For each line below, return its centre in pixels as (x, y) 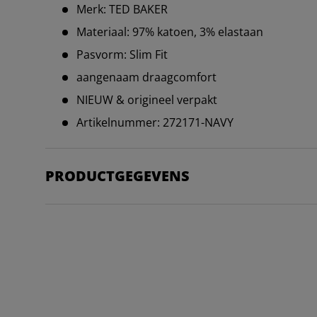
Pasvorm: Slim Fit (122, 55)
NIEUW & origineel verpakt (147, 100)
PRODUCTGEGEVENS (117, 176)
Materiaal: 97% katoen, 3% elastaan (170, 32)
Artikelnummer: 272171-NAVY (155, 123)
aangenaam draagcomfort (146, 77)
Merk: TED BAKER (122, 10)
